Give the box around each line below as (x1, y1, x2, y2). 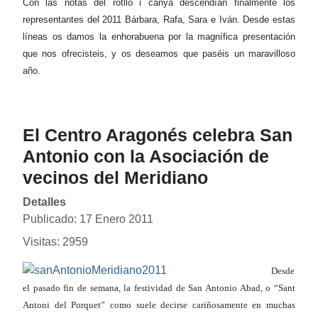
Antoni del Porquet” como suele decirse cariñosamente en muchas (23, 300, 295, 311)
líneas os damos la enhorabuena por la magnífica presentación (23, 31, 295, 43)
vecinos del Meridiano (23, 168, 208, 188)
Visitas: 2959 (23, 236, 88, 248)
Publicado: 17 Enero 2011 (23, 213, 153, 226)
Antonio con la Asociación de (23, 146, 269, 167)
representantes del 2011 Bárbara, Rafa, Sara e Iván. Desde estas (23, 14, 295, 26)
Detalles (23, 196, 66, 209)
